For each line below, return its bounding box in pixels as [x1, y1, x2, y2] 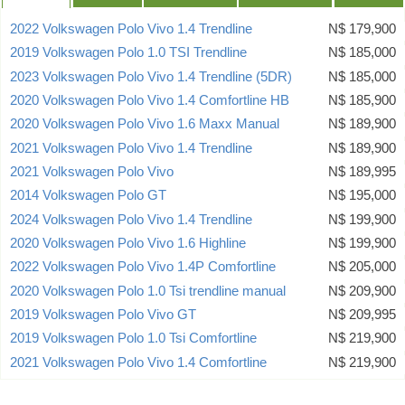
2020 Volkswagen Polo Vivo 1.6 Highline [10, 236, 246, 251]
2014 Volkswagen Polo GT [10, 188, 166, 203]
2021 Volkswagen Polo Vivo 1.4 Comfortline [10, 354, 267, 370]
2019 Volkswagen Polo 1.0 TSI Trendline [10, 45, 247, 61]
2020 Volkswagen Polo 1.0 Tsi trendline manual [10, 283, 286, 298]
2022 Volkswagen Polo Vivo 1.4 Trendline [10, 22, 252, 37]
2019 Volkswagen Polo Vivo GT [10, 307, 196, 323]
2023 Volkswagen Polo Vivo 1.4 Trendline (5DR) [10, 69, 292, 84]
